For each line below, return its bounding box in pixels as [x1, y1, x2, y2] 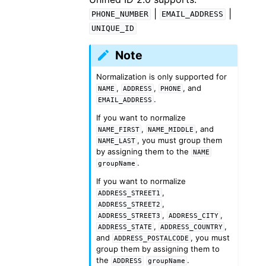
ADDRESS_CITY [168, 211, 218, 219]
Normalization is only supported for [96, 71, 227, 81]
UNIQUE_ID [91, 24, 134, 33]
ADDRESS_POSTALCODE [113, 234, 189, 242]
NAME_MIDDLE [147, 125, 194, 133]
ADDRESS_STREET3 [97, 211, 160, 219]
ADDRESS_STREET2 [97, 200, 160, 208]
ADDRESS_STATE [97, 223, 152, 230]
